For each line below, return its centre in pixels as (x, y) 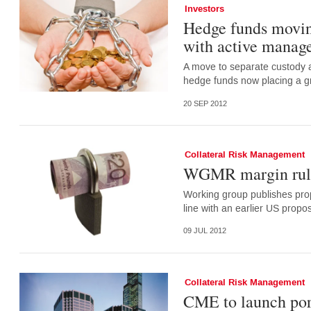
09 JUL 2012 (204, 231)
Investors (204, 9)
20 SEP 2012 (205, 103)
